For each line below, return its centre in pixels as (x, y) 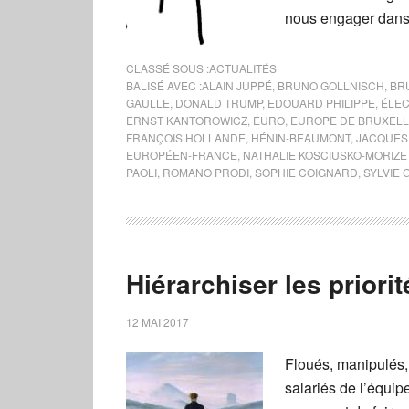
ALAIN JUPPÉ (237, 85)
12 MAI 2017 (157, 322)
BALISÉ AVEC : (164, 85)
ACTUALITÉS (243, 68)
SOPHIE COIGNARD (306, 172)
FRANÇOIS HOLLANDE (186, 137)
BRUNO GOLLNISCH (331, 85)
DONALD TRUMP (219, 103)
